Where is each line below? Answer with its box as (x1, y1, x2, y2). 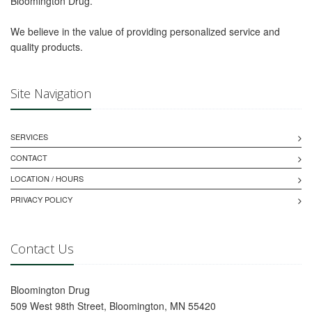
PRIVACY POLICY (10, 193, 72, 205)
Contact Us (10, 240, 74, 257)
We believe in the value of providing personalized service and (10, 24, 280, 38)
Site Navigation (10, 84, 91, 102)
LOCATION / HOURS (10, 172, 84, 184)
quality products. (10, 39, 83, 54)
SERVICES (10, 130, 48, 142)
